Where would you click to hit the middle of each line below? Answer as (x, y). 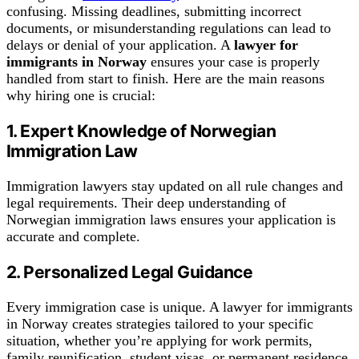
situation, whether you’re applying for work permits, (159, 341)
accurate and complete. (73, 236)
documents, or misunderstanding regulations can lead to (169, 28)
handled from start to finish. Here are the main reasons (165, 78)
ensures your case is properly (233, 61)
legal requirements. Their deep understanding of (146, 202)
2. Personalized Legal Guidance (130, 272)
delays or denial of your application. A (120, 44)
